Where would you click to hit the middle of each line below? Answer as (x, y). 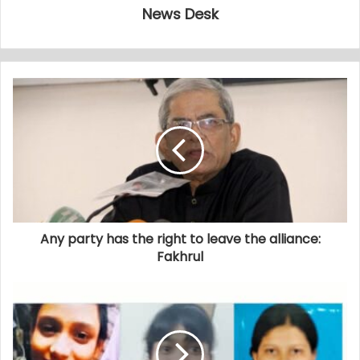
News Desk (180, 14)
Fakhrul (180, 256)
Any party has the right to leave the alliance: (180, 239)
